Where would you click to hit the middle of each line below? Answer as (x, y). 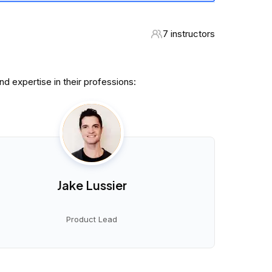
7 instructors (189, 34)
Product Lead (92, 219)
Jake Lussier (92, 185)
